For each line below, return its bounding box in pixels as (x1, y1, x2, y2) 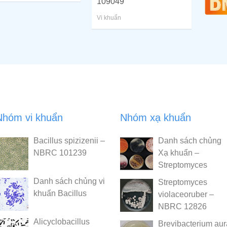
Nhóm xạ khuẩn (120, 111, 192, 123)
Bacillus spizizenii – (33, 136, 105, 145)
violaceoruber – (158, 190, 214, 199)
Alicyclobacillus (33, 217, 90, 226)
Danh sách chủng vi (33, 176, 105, 185)
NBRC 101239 (33, 148, 87, 157)
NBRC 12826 (158, 202, 207, 211)
